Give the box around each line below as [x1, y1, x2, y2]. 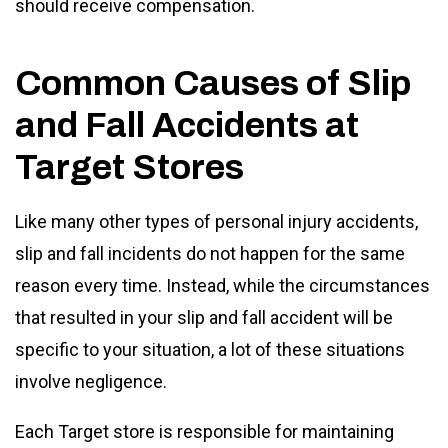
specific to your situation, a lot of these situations [15, 338, 405, 360]
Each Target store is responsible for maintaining [15, 420, 394, 442]
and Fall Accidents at [15, 105, 359, 144]
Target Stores [15, 147, 244, 186]
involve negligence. [15, 370, 171, 392]
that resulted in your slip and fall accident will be [15, 306, 393, 328]
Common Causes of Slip [15, 63, 411, 102]
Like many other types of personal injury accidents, [15, 210, 418, 232]
